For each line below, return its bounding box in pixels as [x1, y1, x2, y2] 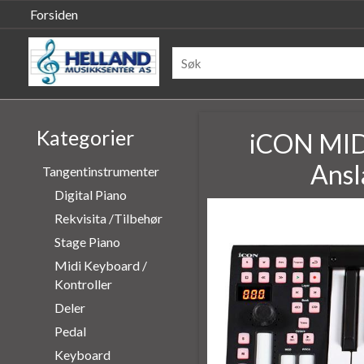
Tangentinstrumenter [41, 163, 159, 179]
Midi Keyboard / [54, 258, 147, 273]
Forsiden [30, 6, 78, 22]
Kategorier [36, 125, 134, 149]
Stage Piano [54, 234, 120, 249]
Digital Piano [54, 187, 127, 202]
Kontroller [54, 276, 112, 292]
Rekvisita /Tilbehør [54, 210, 162, 226]
